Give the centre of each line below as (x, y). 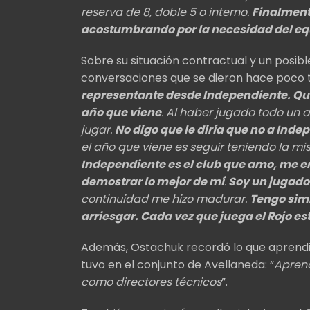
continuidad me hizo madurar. (165, 199)
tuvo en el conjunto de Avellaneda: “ (177, 264)
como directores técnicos (151, 282)
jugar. (98, 129)
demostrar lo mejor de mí (153, 181)
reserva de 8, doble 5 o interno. (166, 12)
